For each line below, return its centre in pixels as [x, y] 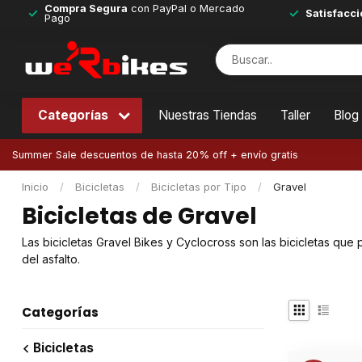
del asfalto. [51, 259]
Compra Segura [86, 8]
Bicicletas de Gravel [139, 216]
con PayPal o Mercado [186, 8]
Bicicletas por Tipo [199, 187]
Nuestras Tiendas [208, 115]
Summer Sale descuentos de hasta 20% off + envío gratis [155, 155]
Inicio [35, 187]
